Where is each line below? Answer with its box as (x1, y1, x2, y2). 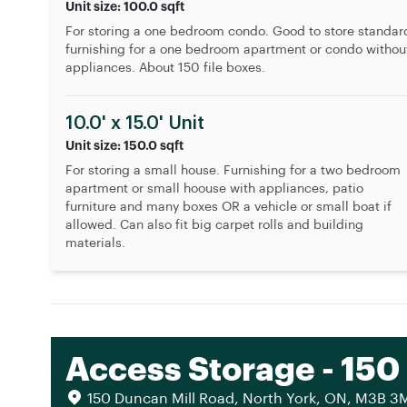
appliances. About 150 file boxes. (65, 62, 265, 74)
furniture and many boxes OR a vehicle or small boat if (65, 201, 392, 213)
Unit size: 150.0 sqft (65, 139, 184, 152)
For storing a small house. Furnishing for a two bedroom (65, 164, 401, 177)
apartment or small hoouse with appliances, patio (65, 183, 363, 195)
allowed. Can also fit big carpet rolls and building (65, 219, 363, 232)
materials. (65, 237, 125, 250)
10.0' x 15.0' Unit (65, 114, 204, 133)
